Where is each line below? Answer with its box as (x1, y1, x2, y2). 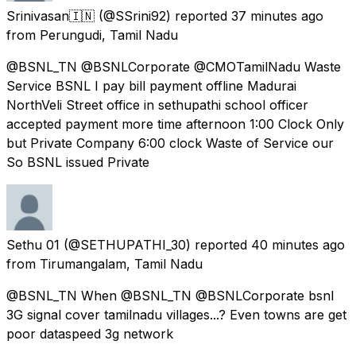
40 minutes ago (251, 236, 345, 253)
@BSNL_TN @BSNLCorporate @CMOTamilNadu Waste (6, 58, 341, 75)
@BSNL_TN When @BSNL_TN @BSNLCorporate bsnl (6, 287, 334, 304)
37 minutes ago (231, 7, 323, 24)
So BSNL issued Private (6, 153, 149, 170)
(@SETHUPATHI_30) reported (64, 236, 247, 253)
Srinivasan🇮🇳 (6, 7, 95, 24)
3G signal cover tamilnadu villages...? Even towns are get (6, 306, 346, 323)
